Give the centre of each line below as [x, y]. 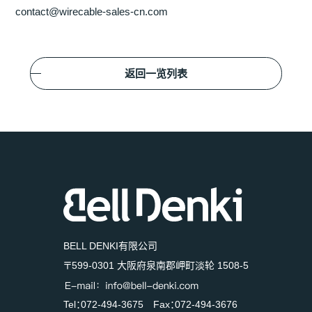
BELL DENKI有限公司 [110, 245]
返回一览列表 [156, 73]
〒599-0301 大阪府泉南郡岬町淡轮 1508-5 [156, 265]
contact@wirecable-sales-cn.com [92, 11]
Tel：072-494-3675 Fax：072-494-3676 [150, 304]
